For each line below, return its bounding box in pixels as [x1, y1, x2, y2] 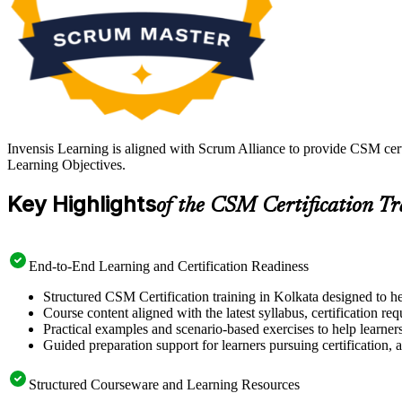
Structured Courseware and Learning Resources [29, 376, 300, 392]
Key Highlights [7, 191, 156, 217]
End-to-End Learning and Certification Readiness [29, 258, 309, 274]
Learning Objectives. [7, 157, 126, 173]
